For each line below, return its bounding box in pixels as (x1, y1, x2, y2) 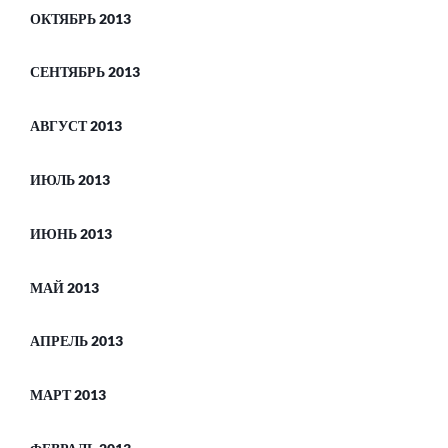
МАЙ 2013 (30, 278, 99, 296)
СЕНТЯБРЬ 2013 (30, 63, 140, 81)
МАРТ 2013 (30, 386, 106, 404)
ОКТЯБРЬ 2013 (30, 9, 131, 27)
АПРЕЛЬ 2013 (30, 332, 123, 350)
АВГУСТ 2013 (30, 117, 122, 135)
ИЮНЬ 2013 (30, 224, 112, 242)
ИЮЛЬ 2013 (30, 170, 110, 188)
